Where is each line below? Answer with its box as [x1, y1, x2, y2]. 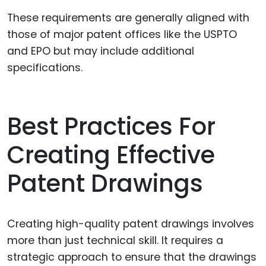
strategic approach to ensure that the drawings [7, 250, 256, 265]
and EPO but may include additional [7, 44, 194, 59]
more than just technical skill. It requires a [7, 233, 223, 248]
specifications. [7, 61, 83, 75]
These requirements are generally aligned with [7, 11, 249, 26]
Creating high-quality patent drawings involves [7, 217, 254, 232]
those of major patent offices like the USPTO [7, 27, 237, 42]
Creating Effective [7, 138, 215, 172]
